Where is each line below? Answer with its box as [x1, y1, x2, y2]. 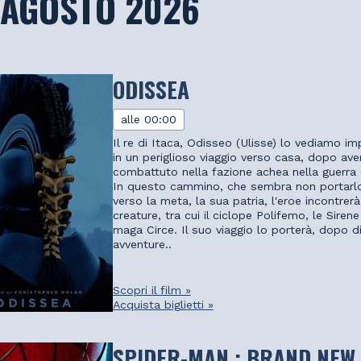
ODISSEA [112, 73, 189, 106]
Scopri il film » [112, 284, 191, 297]
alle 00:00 [121, 113, 177, 127]
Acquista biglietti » [112, 298, 214, 312]
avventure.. [112, 237, 172, 251]
